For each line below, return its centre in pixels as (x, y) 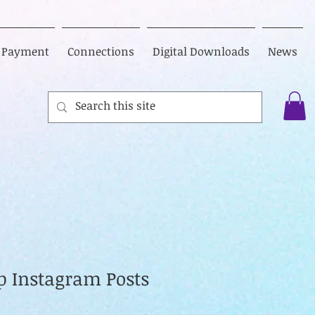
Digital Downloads (201, 51)
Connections (101, 51)
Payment (25, 51)
